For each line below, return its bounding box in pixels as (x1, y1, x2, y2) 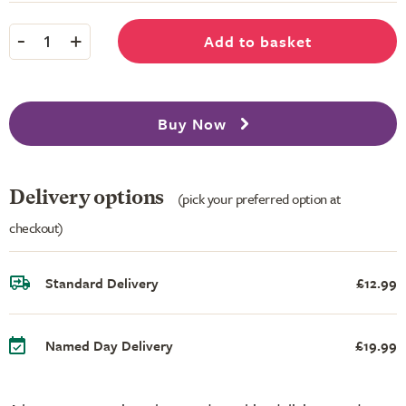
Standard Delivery (45, 272, 159, 293)
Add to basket (203, 30, 312, 53)
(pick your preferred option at (177, 188, 341, 208)
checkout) (9, 217, 64, 237)
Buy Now (157, 112, 231, 135)
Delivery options (9, 188, 169, 208)
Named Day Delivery (45, 334, 173, 355)
